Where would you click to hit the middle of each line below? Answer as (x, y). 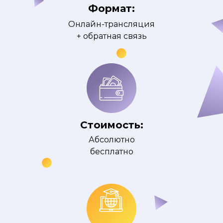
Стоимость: (111, 125)
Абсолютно (111, 140)
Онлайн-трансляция (111, 24)
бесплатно (111, 152)
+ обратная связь (111, 36)
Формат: (111, 8)
